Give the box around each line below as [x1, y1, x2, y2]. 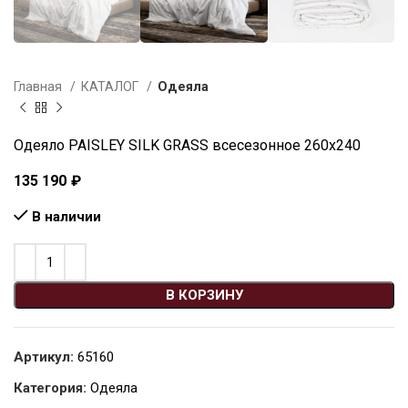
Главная [14, 78, 66, 94]
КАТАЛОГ [81, 78, 142, 94]
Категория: [14, 379, 87, 396]
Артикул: [14, 348, 77, 365]
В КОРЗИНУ [165, 286, 243, 303]
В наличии [32, 208, 101, 225]
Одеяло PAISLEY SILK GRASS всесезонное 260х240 [14, 136, 361, 154]
